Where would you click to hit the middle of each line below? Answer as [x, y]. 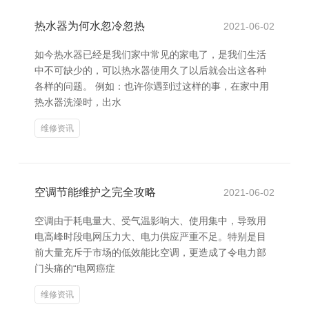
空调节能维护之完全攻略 [95, 192]
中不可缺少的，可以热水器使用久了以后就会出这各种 [150, 70]
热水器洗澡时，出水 [78, 102]
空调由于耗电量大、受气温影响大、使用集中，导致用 [150, 221]
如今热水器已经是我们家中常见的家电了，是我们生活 [150, 54]
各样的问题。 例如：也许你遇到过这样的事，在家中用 [152, 86]
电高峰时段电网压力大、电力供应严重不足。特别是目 [150, 237]
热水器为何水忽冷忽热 [90, 26]
